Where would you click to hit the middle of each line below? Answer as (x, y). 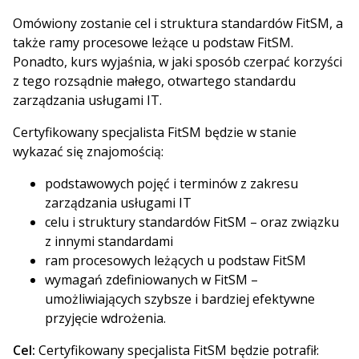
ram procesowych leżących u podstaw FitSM (175, 260)
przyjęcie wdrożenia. (105, 318)
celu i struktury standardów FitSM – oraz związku (192, 222)
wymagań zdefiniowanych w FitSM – (151, 280)
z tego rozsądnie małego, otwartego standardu (154, 81)
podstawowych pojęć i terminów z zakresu (171, 184)
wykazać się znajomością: (88, 151)
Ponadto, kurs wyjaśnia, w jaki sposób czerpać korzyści (177, 62)
